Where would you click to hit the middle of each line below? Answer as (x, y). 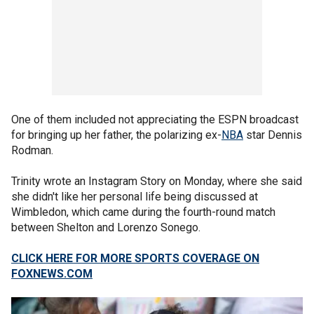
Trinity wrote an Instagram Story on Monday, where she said (157, 181)
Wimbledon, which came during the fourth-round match (143, 212)
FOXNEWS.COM (52, 274)
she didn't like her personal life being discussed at (135, 197)
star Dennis (273, 135)
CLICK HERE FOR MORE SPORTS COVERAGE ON (135, 258)
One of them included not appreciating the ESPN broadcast (155, 120)
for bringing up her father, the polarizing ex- (116, 135)
